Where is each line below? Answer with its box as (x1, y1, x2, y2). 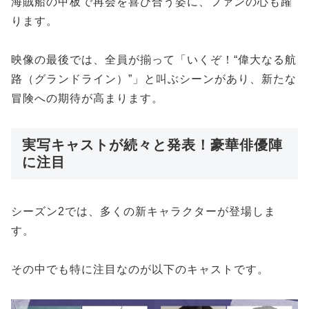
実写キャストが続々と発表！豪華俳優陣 (22, 137, 283, 153)
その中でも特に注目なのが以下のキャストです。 (11, 263, 269, 276)
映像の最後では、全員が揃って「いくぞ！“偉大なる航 (11, 54, 297, 66)
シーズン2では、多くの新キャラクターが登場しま (11, 205, 276, 217)
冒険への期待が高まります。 (11, 92, 163, 105)
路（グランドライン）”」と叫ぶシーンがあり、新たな (11, 73, 297, 86)
